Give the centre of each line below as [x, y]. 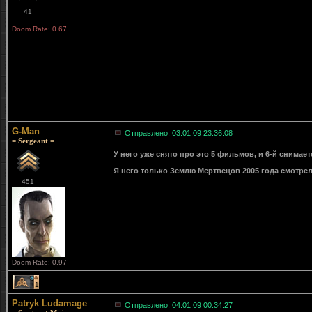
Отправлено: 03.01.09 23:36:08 [179, 133]
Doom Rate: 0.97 [39, 262]
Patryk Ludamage [49, 303]
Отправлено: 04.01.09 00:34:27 [179, 305]
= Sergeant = [33, 141]
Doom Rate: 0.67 [39, 29]
